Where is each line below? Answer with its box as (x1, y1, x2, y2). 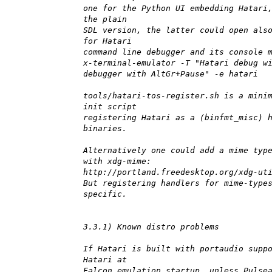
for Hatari (83, 36, 132, 46)
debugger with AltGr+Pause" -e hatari (83, 69, 258, 79)
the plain (83, 15, 127, 24)
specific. (83, 189, 127, 199)
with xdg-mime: (83, 157, 151, 166)
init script (83, 102, 137, 112)
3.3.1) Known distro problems (83, 222, 219, 232)
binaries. (83, 124, 127, 134)
